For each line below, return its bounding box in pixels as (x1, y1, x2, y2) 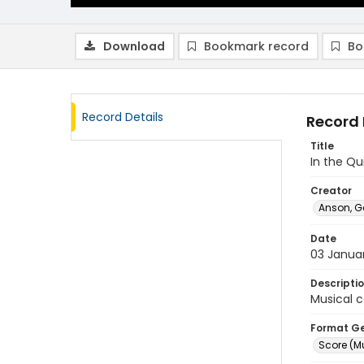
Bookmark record (204, 38, 309, 54)
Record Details (82, 109, 163, 125)
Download (103, 38, 165, 54)
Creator (310, 184, 352, 197)
